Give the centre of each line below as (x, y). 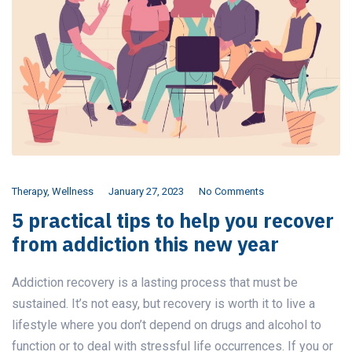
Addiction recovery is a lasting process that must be (155, 283)
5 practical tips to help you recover (173, 221)
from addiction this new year (145, 244)
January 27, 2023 (146, 192)
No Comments (231, 192)
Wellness (73, 192)
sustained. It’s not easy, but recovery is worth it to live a (163, 304)
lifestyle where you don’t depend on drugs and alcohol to (167, 325)
